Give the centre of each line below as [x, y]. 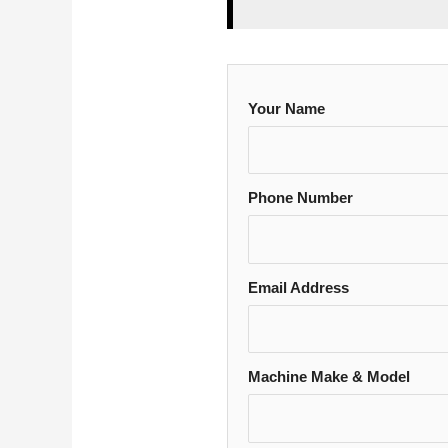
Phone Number [301, 198]
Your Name [287, 108]
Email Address [299, 287]
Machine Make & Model [329, 377]
